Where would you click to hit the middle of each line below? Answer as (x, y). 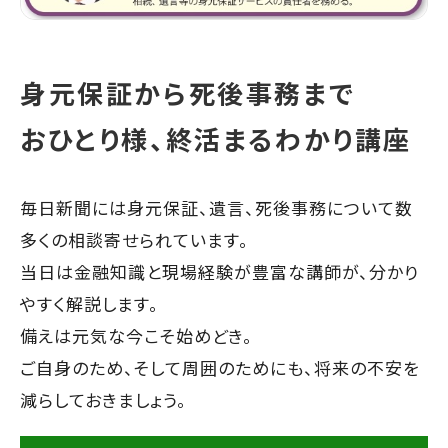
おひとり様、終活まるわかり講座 (216, 138)
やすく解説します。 (90, 303)
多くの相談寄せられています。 (135, 239)
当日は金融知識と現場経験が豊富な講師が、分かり (220, 271)
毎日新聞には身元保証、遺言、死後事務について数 (217, 207)
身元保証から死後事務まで (188, 92)
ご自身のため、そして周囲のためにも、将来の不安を (220, 367)
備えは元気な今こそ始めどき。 (137, 335)
